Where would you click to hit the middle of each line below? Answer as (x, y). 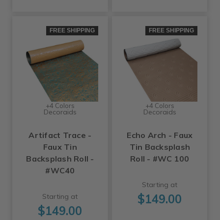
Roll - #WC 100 (160, 159)
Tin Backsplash (160, 147)
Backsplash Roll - (60, 159)
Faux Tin (60, 147)
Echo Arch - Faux (160, 135)
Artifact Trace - (60, 135)
